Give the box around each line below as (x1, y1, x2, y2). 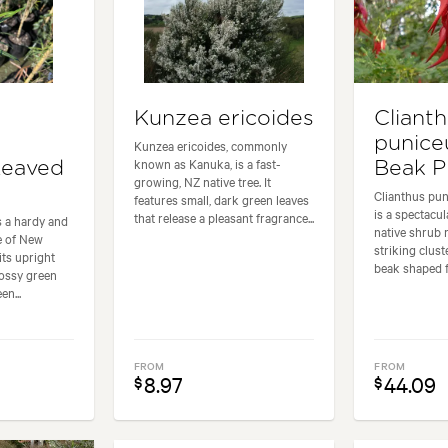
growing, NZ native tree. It (133, 171, 271, 190)
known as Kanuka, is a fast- (133, 153, 281, 172)
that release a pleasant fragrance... (133, 207, 314, 226)
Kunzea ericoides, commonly (133, 135, 287, 154)
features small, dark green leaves (133, 189, 309, 208)
